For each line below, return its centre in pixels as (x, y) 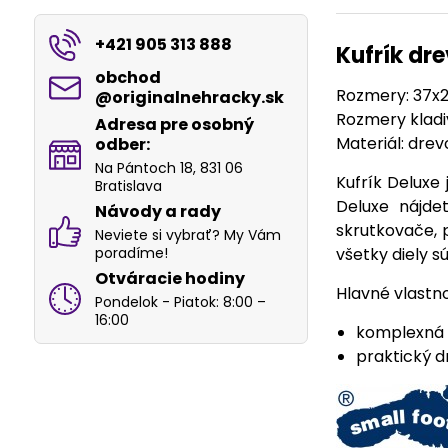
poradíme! (131, 253)
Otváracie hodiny (169, 278)
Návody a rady (157, 211)
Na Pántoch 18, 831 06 (168, 168)
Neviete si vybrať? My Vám (187, 235)
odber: (122, 144)
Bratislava (128, 186)
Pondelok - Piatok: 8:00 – (180, 302)
